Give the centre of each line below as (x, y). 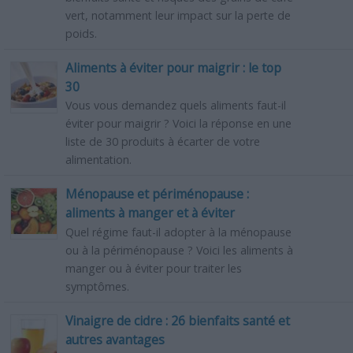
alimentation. (98, 160)
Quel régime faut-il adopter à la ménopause (178, 232)
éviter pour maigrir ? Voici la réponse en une (178, 124)
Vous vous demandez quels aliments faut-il (175, 106)
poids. (81, 33)
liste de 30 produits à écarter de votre (162, 142)
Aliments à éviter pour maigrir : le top (173, 67)
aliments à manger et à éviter (150, 213)
